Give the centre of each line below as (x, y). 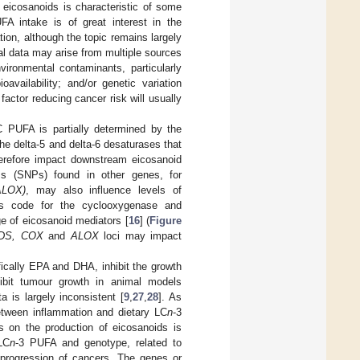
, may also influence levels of (104, 190)
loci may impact (140, 236)
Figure (166, 221)
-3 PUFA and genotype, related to (98, 343)
